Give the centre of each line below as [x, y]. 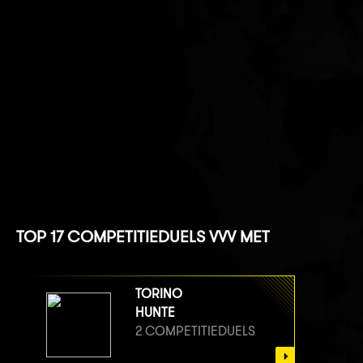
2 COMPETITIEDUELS [195, 331]
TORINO [159, 293]
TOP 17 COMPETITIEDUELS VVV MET [143, 236]
